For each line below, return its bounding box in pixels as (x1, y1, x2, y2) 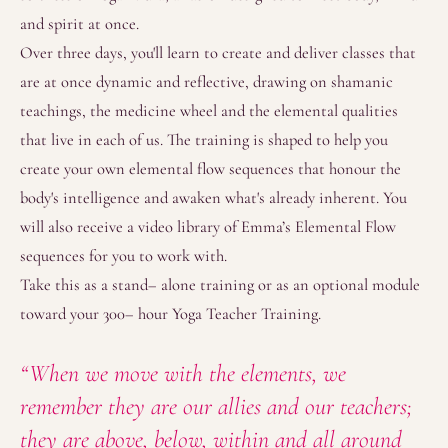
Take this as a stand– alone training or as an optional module (20, 275, 420, 295)
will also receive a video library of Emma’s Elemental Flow (20, 217, 396, 237)
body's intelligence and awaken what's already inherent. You (20, 188, 407, 208)
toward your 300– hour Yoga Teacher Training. (20, 304, 321, 324)
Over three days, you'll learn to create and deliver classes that (20, 43, 416, 63)
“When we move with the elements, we (20, 359, 346, 388)
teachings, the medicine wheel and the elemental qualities (20, 101, 398, 121)
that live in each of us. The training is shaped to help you (20, 130, 388, 150)
